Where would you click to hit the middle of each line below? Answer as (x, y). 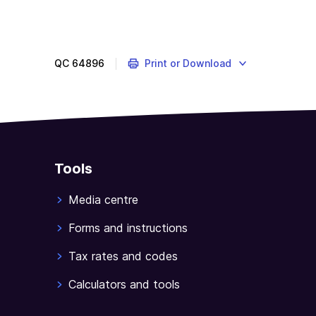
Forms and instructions (128, 228)
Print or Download (188, 63)
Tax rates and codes (123, 256)
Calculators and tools (124, 285)
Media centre (103, 200)
